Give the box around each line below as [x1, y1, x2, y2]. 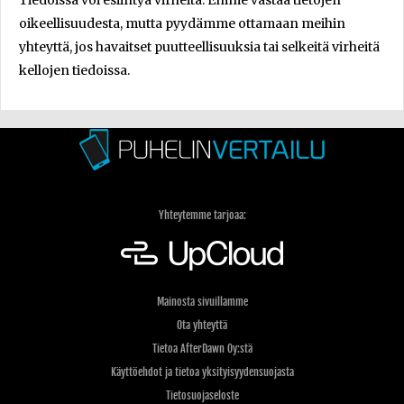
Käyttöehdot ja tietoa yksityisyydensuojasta [110, 365, 294, 379]
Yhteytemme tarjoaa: [158, 208, 246, 222]
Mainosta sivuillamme [156, 295, 248, 308]
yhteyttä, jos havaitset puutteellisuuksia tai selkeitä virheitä [19, 39, 380, 55]
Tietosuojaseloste [165, 389, 239, 402]
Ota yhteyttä [177, 318, 227, 332]
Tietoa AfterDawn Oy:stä [151, 342, 252, 355]
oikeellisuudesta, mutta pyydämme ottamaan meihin [19, 15, 345, 32]
